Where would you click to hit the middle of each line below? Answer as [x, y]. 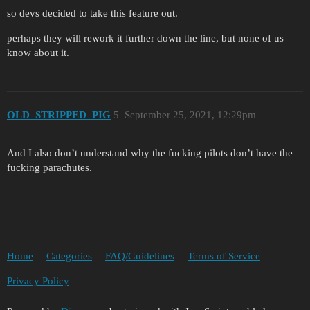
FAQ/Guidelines [140, 256]
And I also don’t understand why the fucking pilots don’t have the [150, 153]
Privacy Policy [38, 281]
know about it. [38, 53]
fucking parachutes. [49, 167]
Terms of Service [224, 256]
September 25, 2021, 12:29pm [190, 115]
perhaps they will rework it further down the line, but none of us [145, 38]
